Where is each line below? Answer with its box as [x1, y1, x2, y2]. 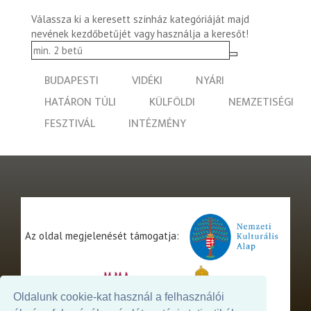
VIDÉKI [132, 71, 162, 91]
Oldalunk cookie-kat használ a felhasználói [13, 291, 225, 303]
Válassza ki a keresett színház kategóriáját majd [31, 12, 249, 26]
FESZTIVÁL [44, 114, 95, 134]
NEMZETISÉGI [228, 92, 294, 112]
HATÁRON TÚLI [44, 92, 116, 112]
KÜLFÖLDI [149, 92, 195, 112]
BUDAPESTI [44, 71, 99, 91]
